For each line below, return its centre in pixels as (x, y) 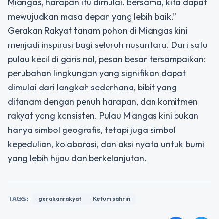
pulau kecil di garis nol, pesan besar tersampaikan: (107, 59)
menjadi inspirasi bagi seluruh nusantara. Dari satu (108, 44)
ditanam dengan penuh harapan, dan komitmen (103, 101)
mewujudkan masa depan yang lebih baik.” (92, 16)
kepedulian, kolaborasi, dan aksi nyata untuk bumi (106, 144)
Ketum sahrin (111, 198)
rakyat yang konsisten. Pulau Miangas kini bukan (103, 115)
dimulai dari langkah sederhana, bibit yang (92, 87)
